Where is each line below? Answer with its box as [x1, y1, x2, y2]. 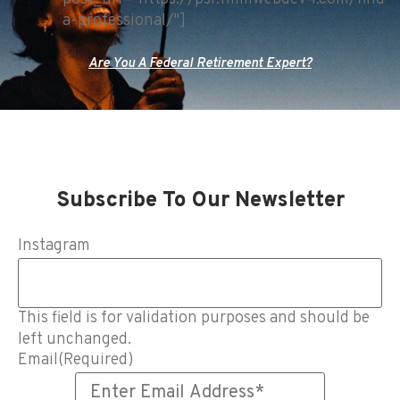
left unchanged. [18, 329, 131, 351]
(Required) [58, 350, 134, 371]
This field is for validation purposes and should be [18, 308, 370, 329]
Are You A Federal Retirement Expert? [88, 55, 312, 73]
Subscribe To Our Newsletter [55, 187, 345, 215]
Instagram [18, 236, 90, 257]
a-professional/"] [62, 11, 186, 32]
